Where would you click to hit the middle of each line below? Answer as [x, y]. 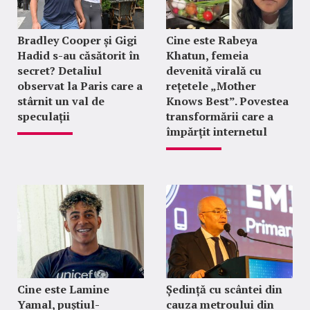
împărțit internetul [216, 132]
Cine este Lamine [63, 290]
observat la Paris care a [80, 86]
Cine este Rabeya [211, 40]
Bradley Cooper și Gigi [77, 40]
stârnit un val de [61, 101]
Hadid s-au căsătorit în [79, 56]
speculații [44, 117]
